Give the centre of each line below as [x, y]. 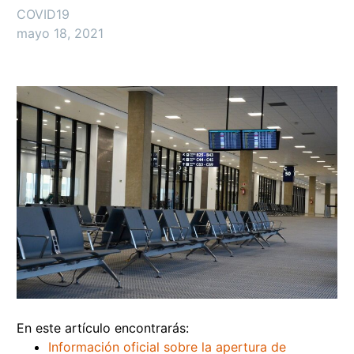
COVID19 [43, 14]
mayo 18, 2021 [60, 33]
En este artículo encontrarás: [103, 328]
